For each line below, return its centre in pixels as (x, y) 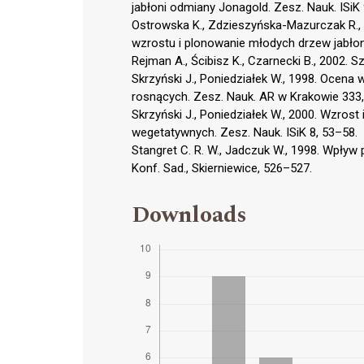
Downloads (189, 214)
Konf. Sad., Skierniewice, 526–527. (222, 168)
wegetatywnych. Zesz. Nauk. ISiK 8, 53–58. (245, 132)
